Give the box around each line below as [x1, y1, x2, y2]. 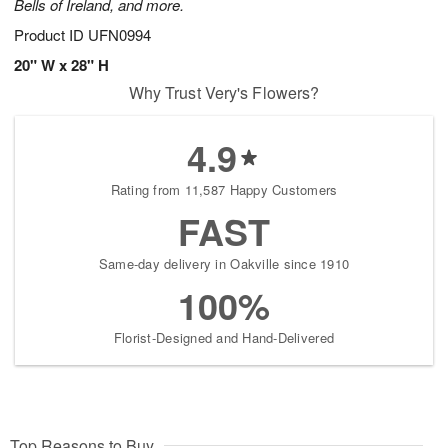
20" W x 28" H [14, 54, 109, 77]
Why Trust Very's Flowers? [128, 81, 320, 105]
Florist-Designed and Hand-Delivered [113, 328, 335, 348]
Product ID [14, 24, 88, 46]
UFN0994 [88, 24, 151, 46]
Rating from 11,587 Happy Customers [110, 180, 338, 200]
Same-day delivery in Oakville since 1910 [98, 254, 350, 274]
